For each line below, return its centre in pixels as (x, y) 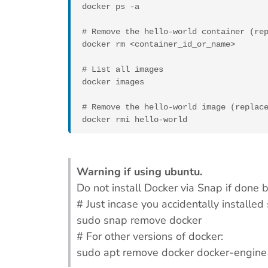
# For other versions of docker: (150, 237)
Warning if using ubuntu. (139, 172)
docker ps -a (111, 7)
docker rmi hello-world (135, 120)
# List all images (123, 70)
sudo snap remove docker (139, 220)
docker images (113, 82)
